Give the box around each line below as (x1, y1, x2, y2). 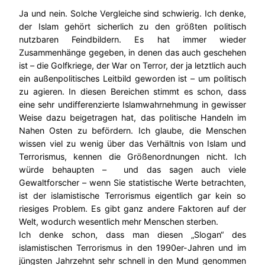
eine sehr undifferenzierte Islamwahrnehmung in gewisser (19, 99, 246, 110)
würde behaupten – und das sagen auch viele (19, 164, 246, 175)
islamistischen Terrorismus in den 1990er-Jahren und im (19, 243, 246, 253)
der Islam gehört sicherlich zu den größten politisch (19, 21, 246, 32)
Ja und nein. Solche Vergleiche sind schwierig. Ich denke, (19, 8, 246, 19)
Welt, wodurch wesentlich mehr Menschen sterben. (19, 216, 218, 227)
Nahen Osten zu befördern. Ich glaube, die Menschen (19, 125, 246, 136)
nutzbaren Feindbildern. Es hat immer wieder (19, 34, 246, 45)
